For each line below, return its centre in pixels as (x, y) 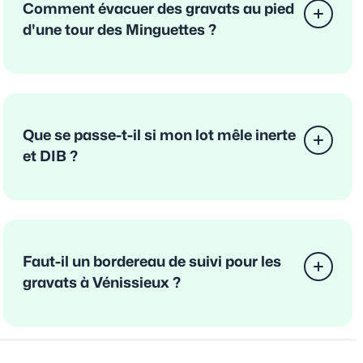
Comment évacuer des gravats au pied (158, 9)
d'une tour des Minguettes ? (120, 30)
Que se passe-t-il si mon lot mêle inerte (159, 135)
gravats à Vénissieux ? (102, 283)
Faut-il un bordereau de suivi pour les (152, 262)
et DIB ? (50, 156)
